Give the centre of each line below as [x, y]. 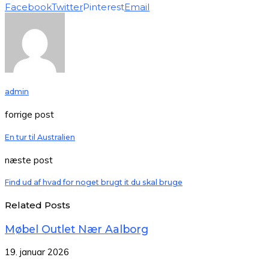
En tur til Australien [40, 137]
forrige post [29, 115]
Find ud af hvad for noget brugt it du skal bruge [94, 183]
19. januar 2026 [37, 252]
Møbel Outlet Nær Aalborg [77, 229]
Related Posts [38, 205]
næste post [29, 160]
